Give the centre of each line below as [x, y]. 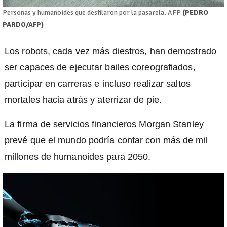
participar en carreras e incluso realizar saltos [98, 83]
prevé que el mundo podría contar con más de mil [106, 140]
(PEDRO [195, 12]
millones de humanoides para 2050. [78, 156]
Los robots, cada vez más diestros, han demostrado [110, 51]
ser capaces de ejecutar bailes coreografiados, [100, 67]
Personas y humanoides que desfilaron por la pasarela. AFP [92, 12]
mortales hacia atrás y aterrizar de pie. [83, 100]
